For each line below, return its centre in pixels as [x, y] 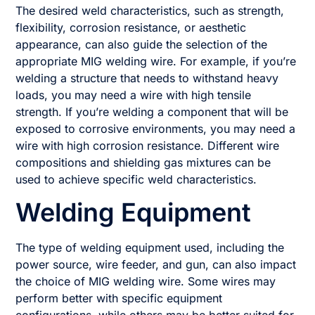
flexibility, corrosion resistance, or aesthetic [131, 27]
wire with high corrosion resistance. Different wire [148, 145]
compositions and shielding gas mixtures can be [143, 162]
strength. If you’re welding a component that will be [152, 111]
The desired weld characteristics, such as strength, [150, 10]
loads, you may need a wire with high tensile [134, 95]
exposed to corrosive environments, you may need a [156, 128]
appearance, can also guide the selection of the [142, 44]
